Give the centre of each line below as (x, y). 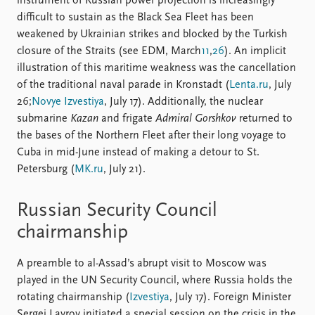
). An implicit (255, 51)
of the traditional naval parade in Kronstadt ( (123, 85)
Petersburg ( (46, 169)
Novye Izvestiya (68, 102)
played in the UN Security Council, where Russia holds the (155, 280)
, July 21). (124, 169)
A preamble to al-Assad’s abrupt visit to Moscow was (142, 263)
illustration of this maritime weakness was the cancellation (156, 68)
